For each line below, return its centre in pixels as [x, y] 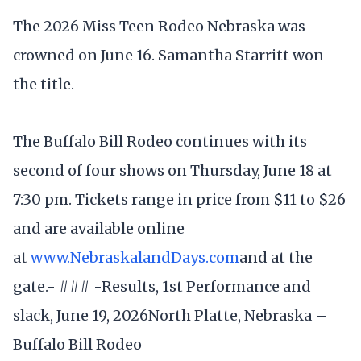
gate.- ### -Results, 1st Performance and [162, 286]
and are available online [99, 228]
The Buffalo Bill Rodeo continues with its [160, 141]
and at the [276, 257]
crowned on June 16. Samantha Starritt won [168, 55]
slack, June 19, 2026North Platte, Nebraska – [170, 315]
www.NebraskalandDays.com [135, 257]
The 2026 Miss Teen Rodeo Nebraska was [159, 26]
